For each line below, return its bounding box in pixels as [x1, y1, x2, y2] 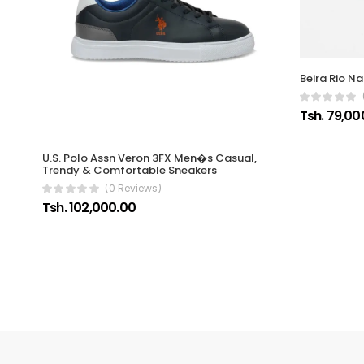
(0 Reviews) [105, 181, 162, 196]
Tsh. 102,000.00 [42, 198, 136, 218]
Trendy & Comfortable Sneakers [42, 162, 217, 179]
